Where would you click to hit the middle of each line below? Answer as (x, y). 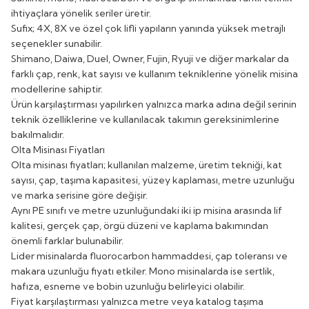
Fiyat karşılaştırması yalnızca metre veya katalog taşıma (137, 301)
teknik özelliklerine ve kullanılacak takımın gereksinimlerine (145, 119)
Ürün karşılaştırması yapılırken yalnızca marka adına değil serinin (154, 104)
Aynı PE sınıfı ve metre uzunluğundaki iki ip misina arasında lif (147, 210)
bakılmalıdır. (38, 134)
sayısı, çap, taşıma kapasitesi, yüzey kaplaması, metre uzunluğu (153, 180)
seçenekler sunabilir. (57, 43)
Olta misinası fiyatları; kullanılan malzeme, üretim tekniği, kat (147, 165)
